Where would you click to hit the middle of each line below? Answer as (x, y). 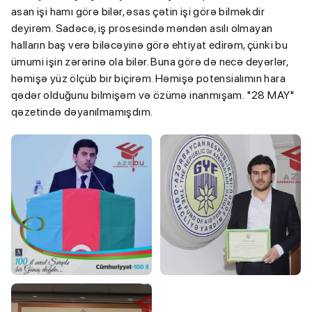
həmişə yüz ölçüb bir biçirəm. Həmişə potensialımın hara (148, 78)
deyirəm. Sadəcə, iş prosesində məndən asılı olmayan (142, 28)
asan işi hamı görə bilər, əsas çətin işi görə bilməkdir (138, 11)
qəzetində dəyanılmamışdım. (82, 111)
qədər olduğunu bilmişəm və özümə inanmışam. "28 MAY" (153, 95)
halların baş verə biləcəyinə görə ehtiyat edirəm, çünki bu (150, 45)
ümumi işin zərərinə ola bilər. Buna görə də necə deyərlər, (150, 61)
